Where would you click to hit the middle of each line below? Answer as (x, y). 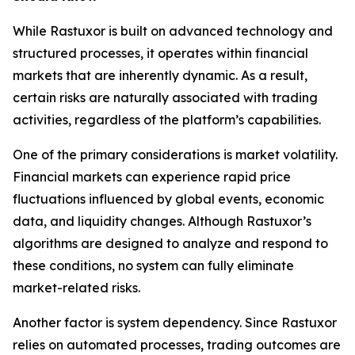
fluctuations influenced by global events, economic (168, 198)
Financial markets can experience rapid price (152, 176)
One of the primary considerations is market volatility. (175, 154)
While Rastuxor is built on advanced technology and (173, 31)
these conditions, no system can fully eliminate (153, 265)
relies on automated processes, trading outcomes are (177, 344)
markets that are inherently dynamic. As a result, (160, 75)
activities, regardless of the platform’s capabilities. (167, 119)
